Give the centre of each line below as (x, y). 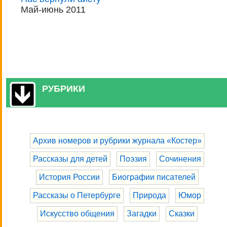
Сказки (181, 213)
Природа (150, 195)
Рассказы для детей (70, 159)
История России (69, 177)
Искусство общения (77, 213)
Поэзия (134, 159)
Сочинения (180, 159)
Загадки (141, 213)
